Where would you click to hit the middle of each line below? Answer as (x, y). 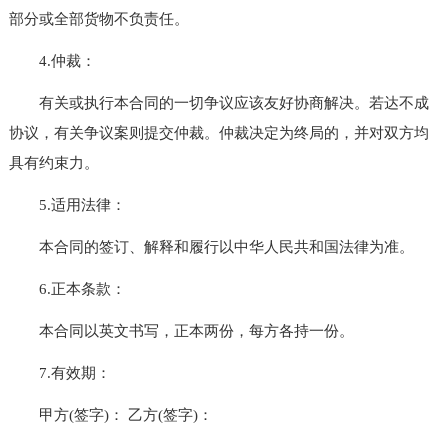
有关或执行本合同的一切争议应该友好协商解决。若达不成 (218, 102)
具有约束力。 (53, 162)
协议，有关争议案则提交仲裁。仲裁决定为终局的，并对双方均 (218, 132)
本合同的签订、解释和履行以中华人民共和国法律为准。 (211, 246)
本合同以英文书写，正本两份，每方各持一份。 (181, 330)
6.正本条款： (67, 288)
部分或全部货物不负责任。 (98, 18)
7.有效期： (59, 372)
